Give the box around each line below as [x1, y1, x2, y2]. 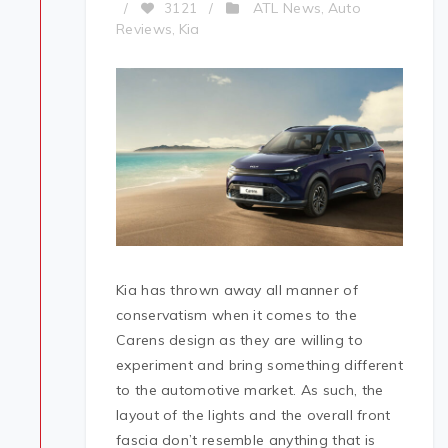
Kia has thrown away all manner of [116, 281, 358, 300]
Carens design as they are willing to [116, 331, 363, 350]
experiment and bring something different [116, 356, 404, 375]
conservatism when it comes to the [116, 306, 357, 325]
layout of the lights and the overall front [116, 406, 391, 425]
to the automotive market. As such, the [116, 381, 384, 400]
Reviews [116, 20, 173, 38]
